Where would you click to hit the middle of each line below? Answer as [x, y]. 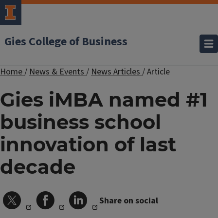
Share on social [129, 200]
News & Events [58, 72]
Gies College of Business [66, 42]
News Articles [117, 72]
